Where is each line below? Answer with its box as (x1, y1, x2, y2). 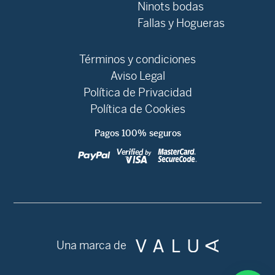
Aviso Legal (110, 69, 165, 83)
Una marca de (56, 238, 126, 253)
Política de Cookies (90, 102, 185, 117)
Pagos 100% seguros (94, 128, 181, 139)
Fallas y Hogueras (137, 16, 225, 31)
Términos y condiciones (79, 52, 196, 67)
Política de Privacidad (83, 85, 192, 100)
